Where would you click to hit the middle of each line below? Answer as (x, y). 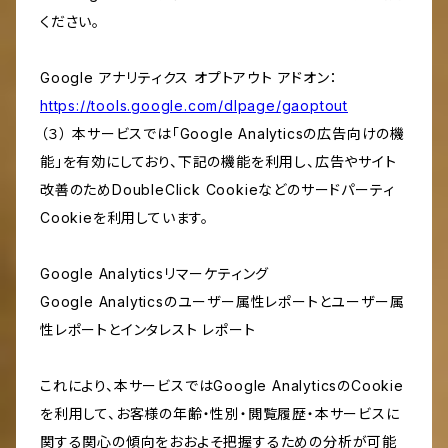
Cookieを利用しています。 (124, 218)
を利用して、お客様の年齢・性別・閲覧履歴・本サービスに (220, 414)
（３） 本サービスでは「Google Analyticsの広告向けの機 (222, 134)
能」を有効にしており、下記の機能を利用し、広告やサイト (218, 162)
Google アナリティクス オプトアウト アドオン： (189, 78)
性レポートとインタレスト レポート (148, 330)
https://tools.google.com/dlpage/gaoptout (194, 106)
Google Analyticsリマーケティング (155, 274)
